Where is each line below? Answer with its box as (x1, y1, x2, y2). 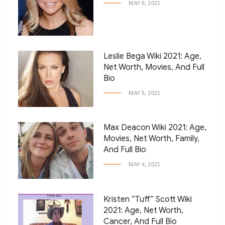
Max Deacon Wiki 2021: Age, (103, 123, 207, 133)
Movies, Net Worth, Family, (103, 134, 200, 144)
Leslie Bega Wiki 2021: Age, (103, 51, 202, 61)
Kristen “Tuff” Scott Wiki (103, 194, 192, 205)
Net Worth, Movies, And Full (103, 62, 205, 72)
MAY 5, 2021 (129, 89, 161, 96)
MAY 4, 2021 (129, 161, 161, 168)
